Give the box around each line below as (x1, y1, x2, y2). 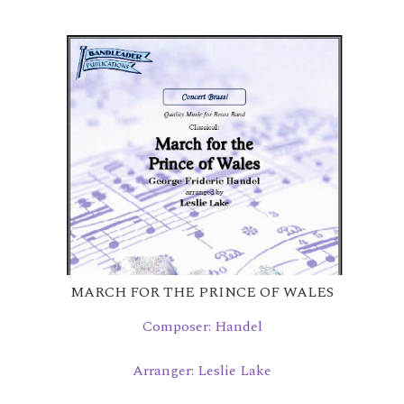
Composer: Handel (142, 316, 262, 338)
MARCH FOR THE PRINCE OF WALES (70, 281, 334, 304)
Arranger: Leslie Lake (133, 359, 271, 381)
